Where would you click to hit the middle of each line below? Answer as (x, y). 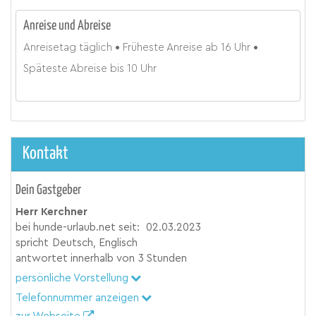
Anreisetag (50, 48)
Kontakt (45, 153)
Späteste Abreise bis (74, 69)
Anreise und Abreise (67, 26)
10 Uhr (142, 69)
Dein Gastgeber (49, 190)
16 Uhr (236, 48)
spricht (32, 243)
